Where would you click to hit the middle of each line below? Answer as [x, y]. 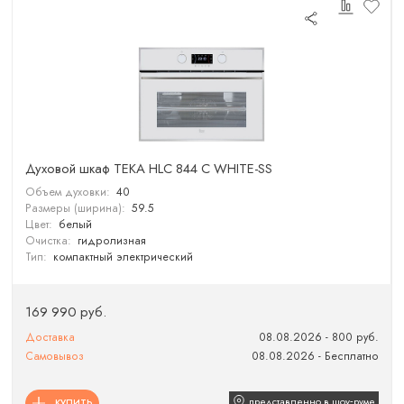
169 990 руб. [66, 312]
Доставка [50, 337]
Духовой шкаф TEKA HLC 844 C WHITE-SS [149, 168]
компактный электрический [123, 257]
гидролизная [111, 241]
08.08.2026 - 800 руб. [318, 337]
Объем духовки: [68, 193]
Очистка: [49, 241]
